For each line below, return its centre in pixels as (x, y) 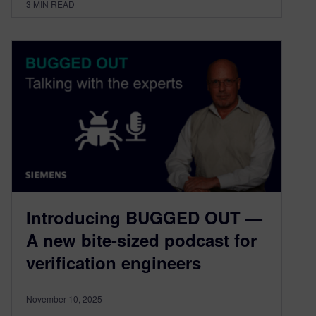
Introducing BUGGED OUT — (144, 218)
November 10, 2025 (64, 299)
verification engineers (114, 263)
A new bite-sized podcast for (141, 240)
